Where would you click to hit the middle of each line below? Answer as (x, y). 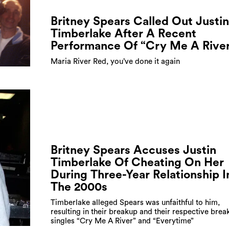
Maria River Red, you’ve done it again (115, 62)
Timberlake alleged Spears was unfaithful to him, (135, 203)
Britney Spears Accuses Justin (133, 150)
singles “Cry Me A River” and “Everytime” (122, 221)
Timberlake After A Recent (123, 34)
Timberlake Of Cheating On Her (137, 163)
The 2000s (79, 187)
